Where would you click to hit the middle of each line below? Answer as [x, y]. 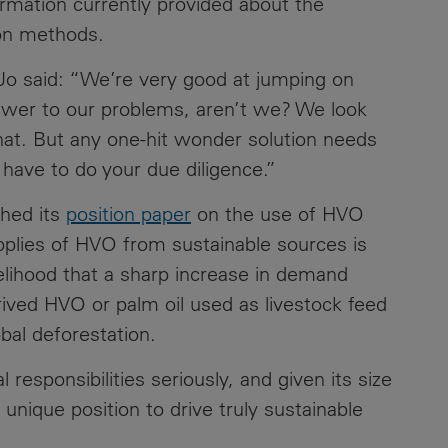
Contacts [162, 36]
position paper [128, 213]
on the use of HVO [277, 213]
